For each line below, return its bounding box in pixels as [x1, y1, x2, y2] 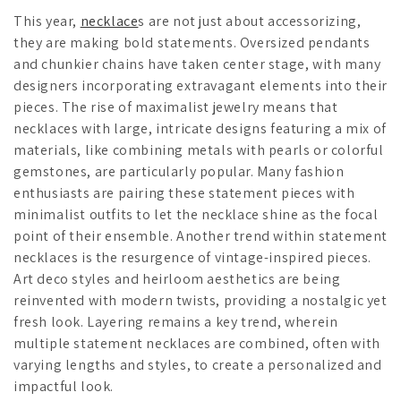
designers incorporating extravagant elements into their [13, 75, 388, 95]
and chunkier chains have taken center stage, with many [13, 54, 381, 73]
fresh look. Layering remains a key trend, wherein [13, 311, 338, 331]
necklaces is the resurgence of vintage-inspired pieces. [13, 247, 372, 267]
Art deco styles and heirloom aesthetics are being [13, 269, 341, 288]
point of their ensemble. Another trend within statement [13, 226, 388, 245]
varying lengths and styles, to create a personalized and [13, 354, 382, 374]
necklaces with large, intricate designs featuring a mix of [13, 118, 387, 138]
